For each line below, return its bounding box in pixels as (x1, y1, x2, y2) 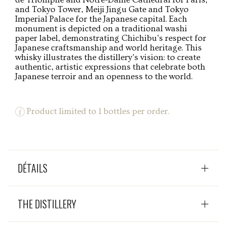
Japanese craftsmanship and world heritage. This (15, 42, 202, 52)
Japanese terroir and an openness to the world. (15, 71, 193, 81)
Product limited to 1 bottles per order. (25, 106, 169, 116)
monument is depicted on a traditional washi (15, 23, 187, 33)
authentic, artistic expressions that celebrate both (15, 62, 205, 72)
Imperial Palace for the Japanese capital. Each (15, 14, 187, 24)
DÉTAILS (18, 160, 47, 176)
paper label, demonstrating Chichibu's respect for (15, 33, 206, 43)
